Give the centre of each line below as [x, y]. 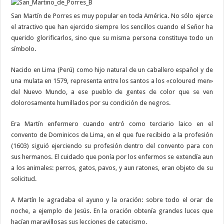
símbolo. [24, 49]
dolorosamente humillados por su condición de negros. [91, 103]
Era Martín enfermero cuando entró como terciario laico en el [112, 124]
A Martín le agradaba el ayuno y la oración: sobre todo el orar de [112, 200]
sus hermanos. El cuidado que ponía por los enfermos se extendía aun [112, 157]
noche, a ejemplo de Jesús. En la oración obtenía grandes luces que [112, 211]
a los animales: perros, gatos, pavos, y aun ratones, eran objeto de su [112, 168]
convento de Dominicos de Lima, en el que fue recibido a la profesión [112, 135]
